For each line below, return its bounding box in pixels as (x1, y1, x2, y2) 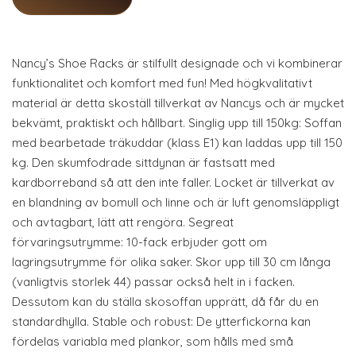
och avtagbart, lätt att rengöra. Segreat (12, 215, 234, 230)
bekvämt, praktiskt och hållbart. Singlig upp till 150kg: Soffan (12, 115, 342, 130)
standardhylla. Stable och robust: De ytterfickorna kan (12, 314, 311, 329)
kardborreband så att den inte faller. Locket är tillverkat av (12, 175, 335, 190)
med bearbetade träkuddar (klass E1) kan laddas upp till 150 (12, 135, 342, 150)
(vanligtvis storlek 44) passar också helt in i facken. (12, 274, 295, 289)
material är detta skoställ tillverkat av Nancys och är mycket (12, 95, 344, 110)
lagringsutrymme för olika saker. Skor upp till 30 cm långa (12, 254, 331, 269)
